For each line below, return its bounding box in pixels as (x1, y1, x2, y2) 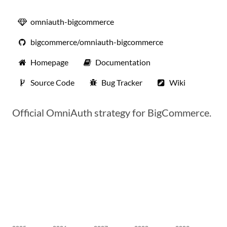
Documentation (95, 57, 150, 67)
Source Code (30, 78, 74, 87)
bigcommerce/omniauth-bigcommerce (30, 37, 163, 47)
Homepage (30, 57, 68, 67)
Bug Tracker (101, 78, 142, 87)
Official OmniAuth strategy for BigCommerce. (12, 106, 211, 119)
